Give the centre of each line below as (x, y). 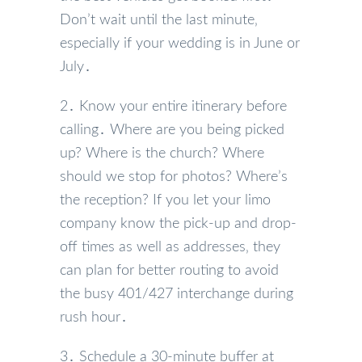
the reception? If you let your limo (165, 200)
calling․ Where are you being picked (172, 130)
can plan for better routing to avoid (169, 270)
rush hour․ (94, 317)
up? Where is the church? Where (162, 153)
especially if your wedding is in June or (180, 43)
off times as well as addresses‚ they (170, 247)
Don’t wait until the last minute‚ (159, 20)
